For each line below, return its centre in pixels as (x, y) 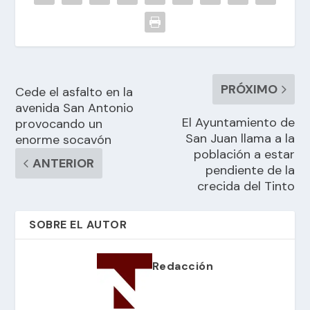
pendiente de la (250, 170)
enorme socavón (64, 139)
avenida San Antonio (75, 108)
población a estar (244, 154)
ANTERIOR (64, 163)
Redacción (183, 266)
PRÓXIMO (249, 89)
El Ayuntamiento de (238, 122)
